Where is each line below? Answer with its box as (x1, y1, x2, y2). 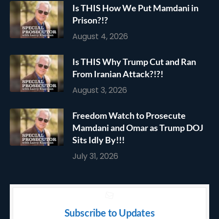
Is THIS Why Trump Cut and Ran (72, 56, 196, 67)
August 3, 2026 (72, 85, 127, 96)
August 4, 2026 (72, 31, 128, 43)
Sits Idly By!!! (72, 134, 125, 146)
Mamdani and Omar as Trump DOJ (72, 122, 203, 133)
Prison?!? (72, 15, 108, 26)
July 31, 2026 (72, 151, 118, 162)
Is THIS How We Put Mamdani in (72, 2, 198, 14)
